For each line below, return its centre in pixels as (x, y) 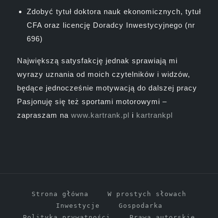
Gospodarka (140, 205)
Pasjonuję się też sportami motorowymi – (92, 101)
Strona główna (60, 194)
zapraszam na (44, 115)
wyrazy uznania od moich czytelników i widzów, (104, 74)
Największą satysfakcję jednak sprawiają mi (97, 60)
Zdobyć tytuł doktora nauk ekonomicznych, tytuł (114, 11)
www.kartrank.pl (100, 115)
